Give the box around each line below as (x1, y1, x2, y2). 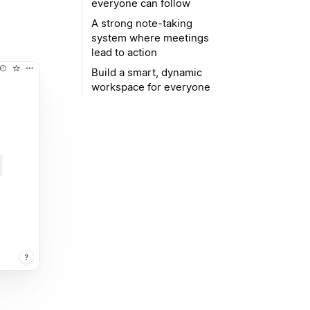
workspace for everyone (91, 80, 210, 93)
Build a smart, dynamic (91, 66, 202, 79)
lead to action (91, 46, 157, 59)
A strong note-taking (91, 17, 192, 30)
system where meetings (91, 31, 209, 44)
